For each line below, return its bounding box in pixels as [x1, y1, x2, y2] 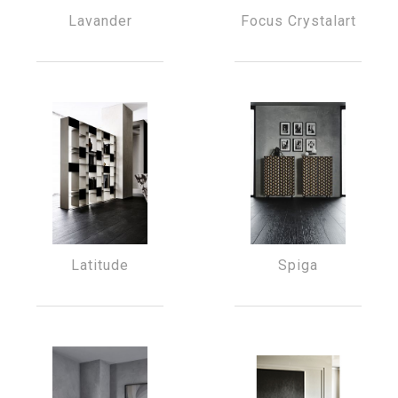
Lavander [68, 12, 132, 29]
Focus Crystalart [240, 12, 356, 29]
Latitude [71, 257, 129, 274]
